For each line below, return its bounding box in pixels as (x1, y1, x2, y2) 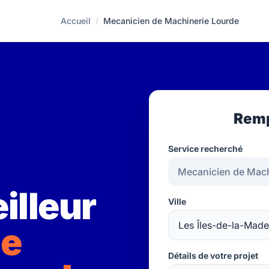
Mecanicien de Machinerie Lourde (103, 16, 240, 26)
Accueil (61, 16, 91, 26)
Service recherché (168, 144, 243, 154)
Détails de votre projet (168, 250, 258, 261)
